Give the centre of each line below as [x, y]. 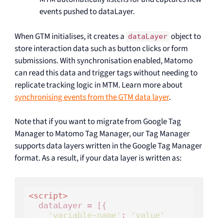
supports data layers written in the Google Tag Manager [108, 146]
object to [185, 36]
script [48, 196]
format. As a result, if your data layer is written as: [98, 158]
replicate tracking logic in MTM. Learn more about [99, 85]
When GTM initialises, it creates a [70, 36]
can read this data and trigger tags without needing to [106, 73]
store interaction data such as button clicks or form [101, 48]
